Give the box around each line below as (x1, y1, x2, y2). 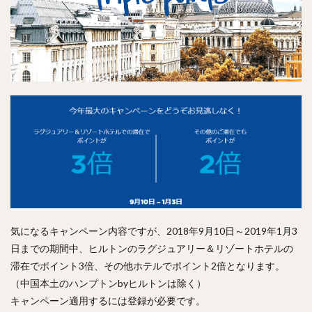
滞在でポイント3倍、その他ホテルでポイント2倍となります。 (10, 260, 285, 272)
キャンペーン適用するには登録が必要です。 (10, 295, 205, 307)
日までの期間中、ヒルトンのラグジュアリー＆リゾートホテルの (10, 242, 293, 255)
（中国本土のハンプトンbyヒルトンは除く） (10, 277, 206, 290)
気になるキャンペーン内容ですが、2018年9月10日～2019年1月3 (10, 225, 297, 237)
